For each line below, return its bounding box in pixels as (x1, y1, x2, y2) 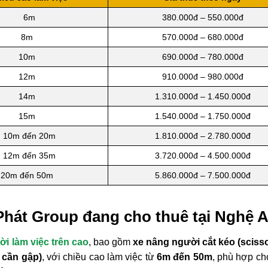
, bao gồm (88, 237, 133, 248)
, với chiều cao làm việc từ (41, 252, 157, 263)
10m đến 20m (2, 130, 56, 141)
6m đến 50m (157, 252, 212, 263)
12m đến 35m (2, 150, 56, 160)
